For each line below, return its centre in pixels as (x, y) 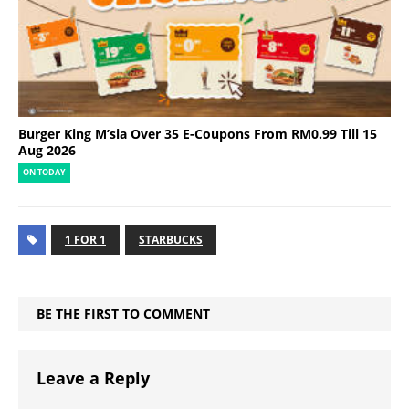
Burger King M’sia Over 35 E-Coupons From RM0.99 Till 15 (198, 133)
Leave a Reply (93, 378)
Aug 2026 (47, 150)
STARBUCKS (171, 239)
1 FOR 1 (85, 239)
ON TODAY (44, 172)
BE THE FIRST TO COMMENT (123, 313)
